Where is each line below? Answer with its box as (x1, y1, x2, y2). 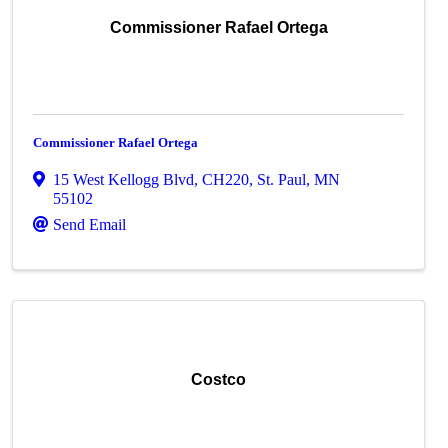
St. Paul (257, 171, 307, 188)
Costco (191, 371, 247, 388)
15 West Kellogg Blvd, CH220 (53, 171, 250, 188)
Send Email (53, 216, 127, 233)
